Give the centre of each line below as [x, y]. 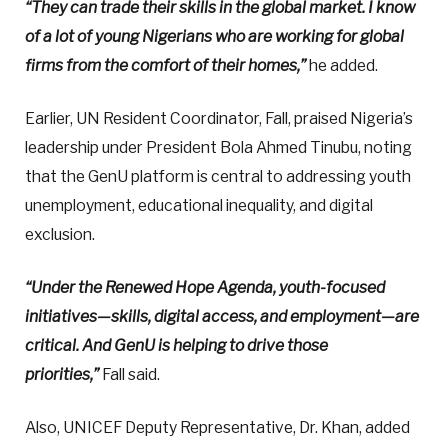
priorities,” [62, 374]
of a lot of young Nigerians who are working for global [214, 36]
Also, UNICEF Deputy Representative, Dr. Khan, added [217, 428]
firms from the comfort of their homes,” [165, 65]
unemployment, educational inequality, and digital [199, 205]
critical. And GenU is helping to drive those [176, 345]
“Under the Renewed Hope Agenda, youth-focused [205, 287]
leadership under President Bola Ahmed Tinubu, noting [218, 147]
